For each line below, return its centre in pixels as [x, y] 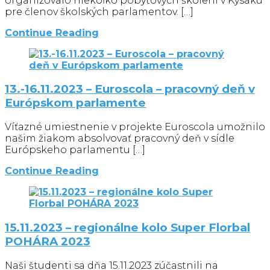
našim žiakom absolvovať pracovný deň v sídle [120, 139]
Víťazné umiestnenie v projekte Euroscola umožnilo [135, 127]
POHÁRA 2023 [48, 241]
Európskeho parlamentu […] [75, 150]
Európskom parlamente [75, 103]
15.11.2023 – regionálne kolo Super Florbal [127, 227]
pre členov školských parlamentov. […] [99, 11]
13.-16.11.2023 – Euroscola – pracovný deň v [130, 89]
